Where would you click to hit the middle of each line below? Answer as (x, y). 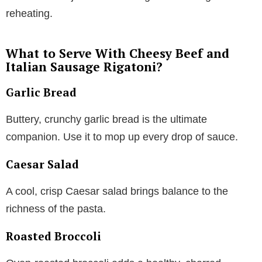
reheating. (29, 13)
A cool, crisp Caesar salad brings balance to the (117, 191)
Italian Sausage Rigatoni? (84, 66)
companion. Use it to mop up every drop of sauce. (122, 137)
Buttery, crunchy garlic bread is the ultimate (106, 119)
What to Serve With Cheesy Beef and (118, 53)
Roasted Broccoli (54, 236)
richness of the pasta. (56, 208)
